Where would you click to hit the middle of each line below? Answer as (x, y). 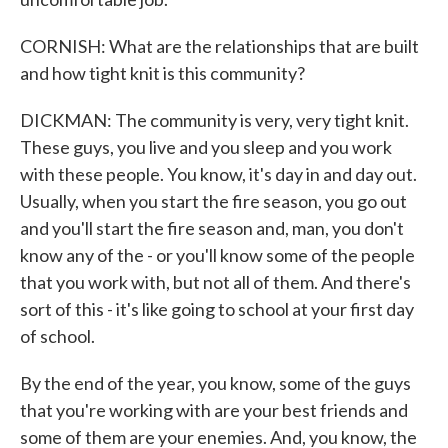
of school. (57, 336)
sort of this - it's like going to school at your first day (217, 309)
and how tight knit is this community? (162, 73)
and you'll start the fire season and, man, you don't (212, 228)
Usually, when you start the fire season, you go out (213, 201)
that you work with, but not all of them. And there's (215, 282)
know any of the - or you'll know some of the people (217, 255)
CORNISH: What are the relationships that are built (219, 46)
